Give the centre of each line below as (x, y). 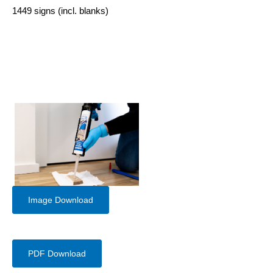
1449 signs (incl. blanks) (60, 11)
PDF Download (57, 254)
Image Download (61, 200)
